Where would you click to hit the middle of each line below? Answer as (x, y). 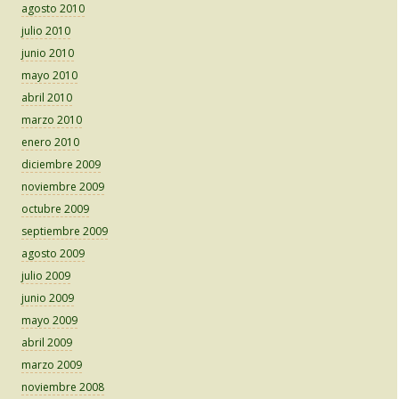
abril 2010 (47, 98)
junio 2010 (48, 53)
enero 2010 (50, 142)
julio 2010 (46, 31)
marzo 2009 (52, 365)
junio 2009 (48, 298)
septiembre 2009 (65, 232)
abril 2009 (47, 343)
